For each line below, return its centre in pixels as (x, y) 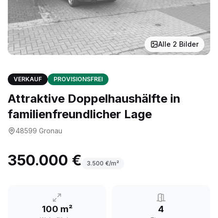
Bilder (188, 44)
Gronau (51, 131)
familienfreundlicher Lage (80, 114)
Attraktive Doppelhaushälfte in (94, 99)
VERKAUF (28, 79)
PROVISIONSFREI (78, 79)
